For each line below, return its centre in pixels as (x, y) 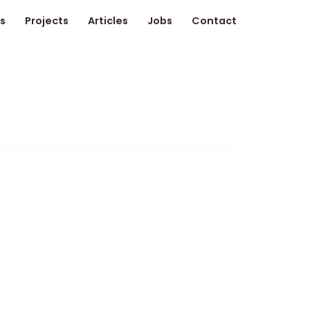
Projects (47, 21)
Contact (214, 21)
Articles (108, 21)
